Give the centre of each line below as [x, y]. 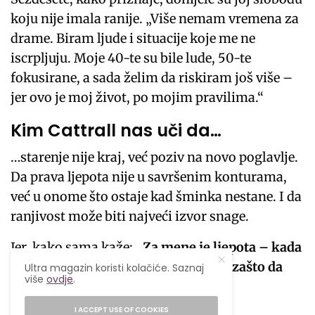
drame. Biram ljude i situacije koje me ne [133, 39]
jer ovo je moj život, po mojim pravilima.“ [137, 98]
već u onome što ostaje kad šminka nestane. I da [156, 197]
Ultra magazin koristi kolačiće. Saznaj [115, 268]
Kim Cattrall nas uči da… [116, 131]
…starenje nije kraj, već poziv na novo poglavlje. [155, 157]
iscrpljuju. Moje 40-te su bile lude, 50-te [131, 58]
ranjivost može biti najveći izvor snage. [130, 217]
